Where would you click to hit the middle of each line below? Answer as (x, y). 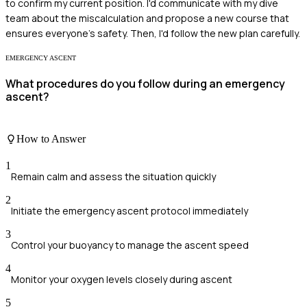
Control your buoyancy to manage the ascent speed (130, 245)
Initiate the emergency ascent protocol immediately (130, 211)
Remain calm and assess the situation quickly (113, 177)
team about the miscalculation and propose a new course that (147, 19)
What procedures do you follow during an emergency (145, 84)
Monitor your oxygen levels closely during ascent (122, 280)
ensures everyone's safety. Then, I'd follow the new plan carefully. (153, 34)
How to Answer (51, 139)
